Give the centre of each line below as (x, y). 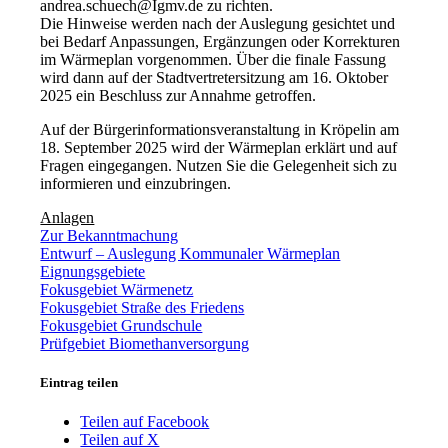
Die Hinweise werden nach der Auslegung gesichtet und (218, 23)
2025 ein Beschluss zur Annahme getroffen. (178, 95)
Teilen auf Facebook (145, 422)
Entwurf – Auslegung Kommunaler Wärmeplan (190, 253)
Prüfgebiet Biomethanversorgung (145, 343)
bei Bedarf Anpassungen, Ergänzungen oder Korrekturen (220, 41)
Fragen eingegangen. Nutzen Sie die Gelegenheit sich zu (219, 165)
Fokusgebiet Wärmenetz (117, 289)
